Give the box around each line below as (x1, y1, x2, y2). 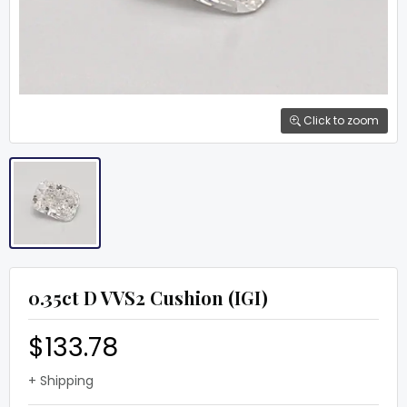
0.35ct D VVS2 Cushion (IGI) (28, 285, 268, 310)
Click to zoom (301, 113, 379, 128)
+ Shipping (28, 372, 94, 390)
